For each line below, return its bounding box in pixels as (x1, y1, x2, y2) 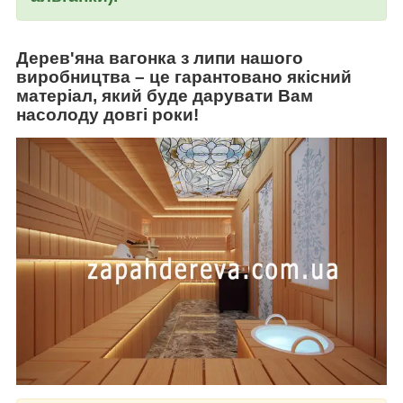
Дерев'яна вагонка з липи (16, 48, 236, 67)
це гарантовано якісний (145, 67, 352, 86)
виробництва (16, 67, 135, 86)
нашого (236, 48, 303, 67)
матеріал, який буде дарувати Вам (16, 85, 313, 105)
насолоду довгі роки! (16, 104, 199, 124)
